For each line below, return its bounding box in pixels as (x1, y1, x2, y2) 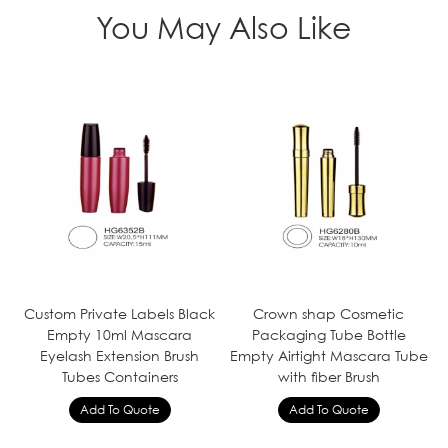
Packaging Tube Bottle (251, 325, 406, 343)
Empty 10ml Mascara (47, 325, 192, 343)
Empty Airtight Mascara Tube (229, 346, 428, 364)
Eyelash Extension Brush (40, 346, 199, 364)
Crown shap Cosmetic (253, 304, 404, 322)
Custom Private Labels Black (24, 304, 215, 322)
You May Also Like (96, 9, 352, 46)
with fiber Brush (277, 367, 380, 385)
